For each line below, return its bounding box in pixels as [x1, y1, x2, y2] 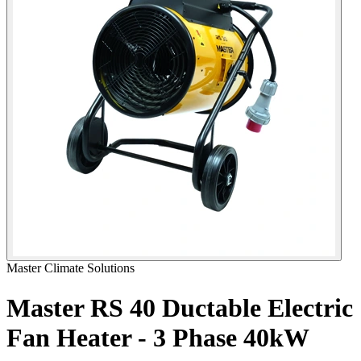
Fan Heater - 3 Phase [6, 322, 237, 352]
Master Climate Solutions [6, 261, 135, 276]
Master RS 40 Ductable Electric [6, 293, 353, 322]
